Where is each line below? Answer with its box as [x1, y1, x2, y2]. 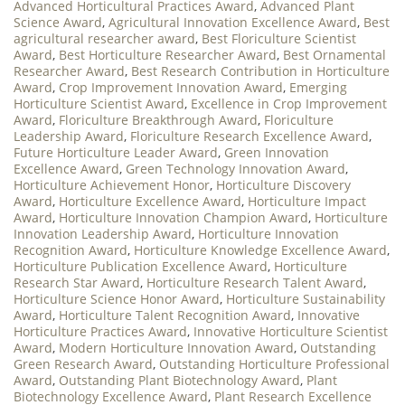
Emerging [289, 78, 347, 96]
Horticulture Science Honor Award [14, 289, 220, 307]
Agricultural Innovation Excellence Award [108, 13, 357, 31]
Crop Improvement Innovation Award [59, 78, 283, 96]
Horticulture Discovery [216, 175, 351, 193]
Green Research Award [14, 354, 153, 372]
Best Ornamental [283, 45, 386, 63]
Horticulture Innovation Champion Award [59, 208, 308, 226]
